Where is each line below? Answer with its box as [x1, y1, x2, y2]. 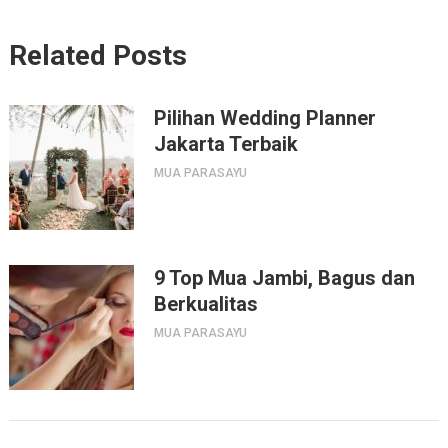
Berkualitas [153, 292, 258, 317]
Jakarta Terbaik [153, 132, 298, 157]
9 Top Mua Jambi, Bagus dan [153, 266, 415, 291]
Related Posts [8, 39, 187, 73]
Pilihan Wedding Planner [153, 106, 376, 131]
